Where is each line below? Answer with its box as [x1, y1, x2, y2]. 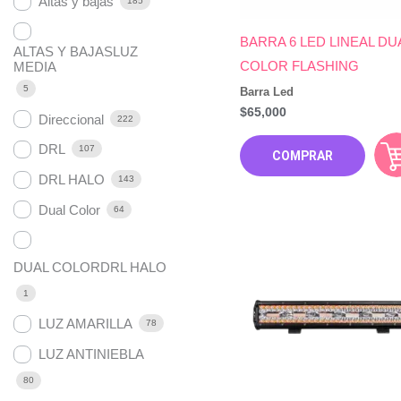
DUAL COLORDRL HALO [13, 259, 166, 275]
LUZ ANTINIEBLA [38, 346, 144, 363]
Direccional [38, 111, 104, 127]
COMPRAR [271, 148, 333, 163]
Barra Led [239, 84, 294, 98]
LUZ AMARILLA [38, 316, 132, 332]
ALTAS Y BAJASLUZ [13, 44, 138, 60]
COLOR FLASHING [239, 58, 359, 74]
